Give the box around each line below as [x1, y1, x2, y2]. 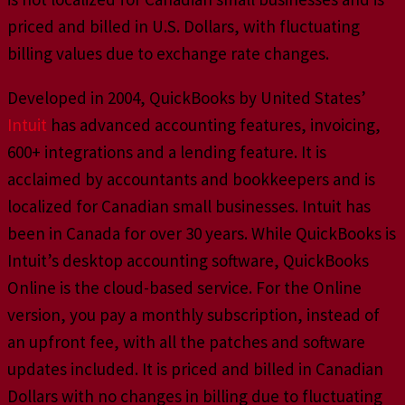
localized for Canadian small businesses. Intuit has [7, 194, 371, 217]
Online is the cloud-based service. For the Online [7, 276, 362, 298]
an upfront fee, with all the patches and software [7, 330, 365, 353]
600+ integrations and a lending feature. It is [7, 140, 326, 163]
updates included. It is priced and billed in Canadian [7, 357, 383, 380]
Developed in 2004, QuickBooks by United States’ [7, 86, 366, 108]
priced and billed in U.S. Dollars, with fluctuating [7, 14, 360, 37]
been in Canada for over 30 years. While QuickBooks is [7, 221, 396, 244]
